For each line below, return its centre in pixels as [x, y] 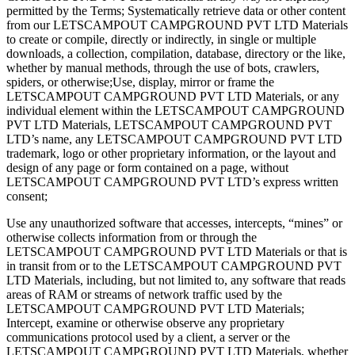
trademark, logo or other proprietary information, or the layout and [171, 153]
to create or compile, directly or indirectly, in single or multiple [161, 39]
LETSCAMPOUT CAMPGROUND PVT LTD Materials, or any [173, 96]
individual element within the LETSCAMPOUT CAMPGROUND [176, 110]
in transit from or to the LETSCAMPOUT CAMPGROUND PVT [174, 265]
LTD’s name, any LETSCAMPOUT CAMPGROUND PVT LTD [174, 139]
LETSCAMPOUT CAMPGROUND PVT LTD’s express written [172, 181]
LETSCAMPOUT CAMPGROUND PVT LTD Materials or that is [177, 251]
